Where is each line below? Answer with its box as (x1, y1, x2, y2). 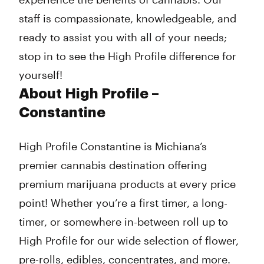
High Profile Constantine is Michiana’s (19, 140, 207, 153)
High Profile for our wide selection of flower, (19, 234, 239, 247)
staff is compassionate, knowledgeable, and (19, 12, 236, 25)
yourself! (19, 68, 62, 81)
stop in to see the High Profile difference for (19, 49, 236, 62)
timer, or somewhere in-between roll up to (19, 215, 228, 228)
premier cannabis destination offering (19, 159, 207, 171)
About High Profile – (19, 87, 159, 101)
